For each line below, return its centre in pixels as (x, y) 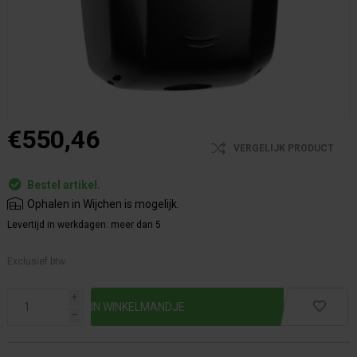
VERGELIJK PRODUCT (284, 148)
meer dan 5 (136, 225)
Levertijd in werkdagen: (58, 225)
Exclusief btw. (37, 261)
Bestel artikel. (64, 185)
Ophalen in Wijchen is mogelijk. (103, 204)
